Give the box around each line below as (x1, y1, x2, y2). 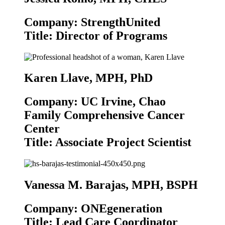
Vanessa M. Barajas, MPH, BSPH (24, 178, 198, 192)
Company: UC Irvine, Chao (24, 95, 166, 108)
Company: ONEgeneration (24, 202, 162, 215)
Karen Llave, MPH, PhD (24, 71, 153, 85)
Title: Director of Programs (24, 29, 167, 42)
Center (24, 122, 60, 136)
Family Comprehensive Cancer (24, 108, 185, 122)
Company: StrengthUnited (24, 15, 160, 29)
